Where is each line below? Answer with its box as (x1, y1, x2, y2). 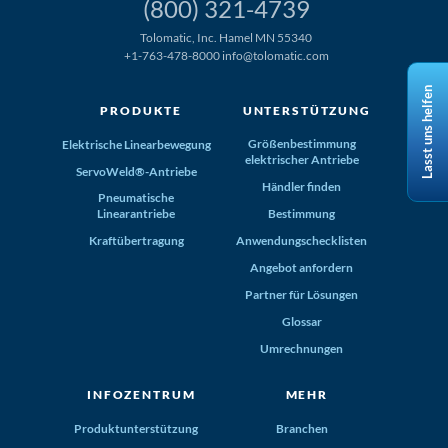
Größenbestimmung (247, 135, 356, 151)
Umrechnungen (260, 340, 344, 356)
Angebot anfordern (250, 259, 354, 275)
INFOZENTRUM (86, 386, 196, 402)
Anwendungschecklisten (236, 232, 368, 248)
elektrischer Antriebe (244, 151, 359, 167)
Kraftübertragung (88, 232, 184, 248)
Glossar (281, 313, 322, 329)
